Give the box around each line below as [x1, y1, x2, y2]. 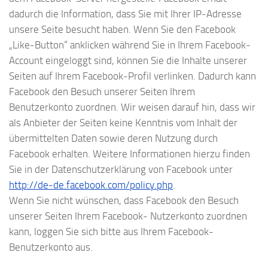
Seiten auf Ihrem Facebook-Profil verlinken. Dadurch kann [9, 69, 256, 82]
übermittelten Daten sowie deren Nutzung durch [9, 132, 218, 144]
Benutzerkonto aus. [9, 240, 93, 253]
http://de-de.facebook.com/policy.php [9, 178, 173, 191]
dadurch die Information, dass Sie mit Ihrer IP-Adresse [9, 7, 242, 20]
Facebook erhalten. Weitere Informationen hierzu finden [9, 147, 250, 160]
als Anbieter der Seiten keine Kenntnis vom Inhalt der [9, 116, 237, 129]
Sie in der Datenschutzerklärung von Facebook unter [9, 163, 233, 175]
